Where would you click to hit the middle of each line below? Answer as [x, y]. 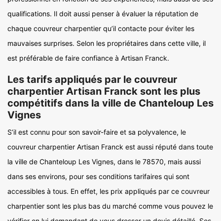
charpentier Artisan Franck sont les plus [104, 91]
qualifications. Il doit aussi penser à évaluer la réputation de [103, 14]
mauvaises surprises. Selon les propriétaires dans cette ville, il [107, 43]
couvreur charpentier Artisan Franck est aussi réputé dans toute [110, 147]
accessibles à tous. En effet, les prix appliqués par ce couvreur [109, 191]
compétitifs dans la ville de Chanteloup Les [110, 103]
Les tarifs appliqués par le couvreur [92, 79]
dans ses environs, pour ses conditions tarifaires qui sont [98, 176]
